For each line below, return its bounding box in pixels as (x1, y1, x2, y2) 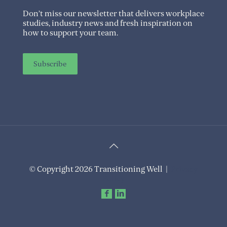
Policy (102, 174, 125, 184)
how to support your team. (23, 27, 118, 38)
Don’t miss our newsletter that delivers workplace (23, 8, 204, 19)
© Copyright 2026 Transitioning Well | (29, 164, 171, 175)
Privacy (171, 164, 198, 175)
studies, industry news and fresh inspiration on (23, 18, 193, 28)
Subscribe (33, 59, 67, 68)
